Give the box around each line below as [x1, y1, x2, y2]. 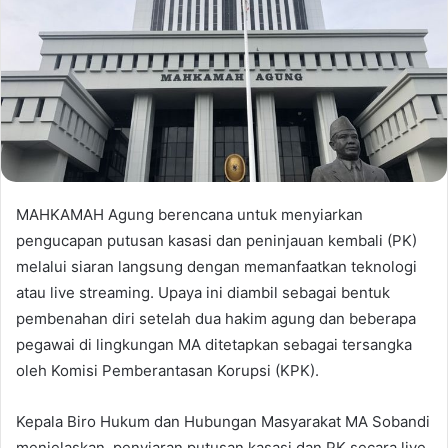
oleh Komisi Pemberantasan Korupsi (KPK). [16, 361, 319, 381]
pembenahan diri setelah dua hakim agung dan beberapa [16, 309, 416, 329]
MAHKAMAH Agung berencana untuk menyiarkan [16, 205, 363, 225]
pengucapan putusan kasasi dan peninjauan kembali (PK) [16, 231, 417, 251]
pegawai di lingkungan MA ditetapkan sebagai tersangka [16, 335, 412, 355]
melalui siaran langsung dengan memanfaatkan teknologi [16, 257, 417, 277]
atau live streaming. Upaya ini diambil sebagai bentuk [16, 283, 390, 303]
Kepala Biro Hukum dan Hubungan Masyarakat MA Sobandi [16, 412, 430, 432]
